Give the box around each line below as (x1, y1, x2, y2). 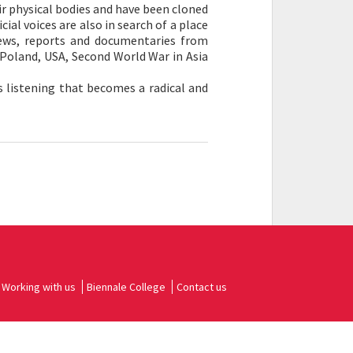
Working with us (2, 280, 76, 294)
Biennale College (87, 280, 165, 294)
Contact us (176, 280, 227, 294)
